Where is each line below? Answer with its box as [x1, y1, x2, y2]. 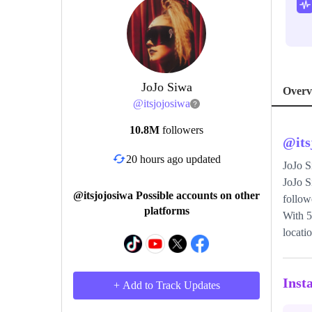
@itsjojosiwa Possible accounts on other [73, 189, 260, 201]
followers [162, 124, 203, 136]
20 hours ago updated [126, 153, 221, 165]
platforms [143, 205, 189, 217]
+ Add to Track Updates [113, 279, 220, 291]
